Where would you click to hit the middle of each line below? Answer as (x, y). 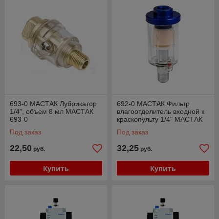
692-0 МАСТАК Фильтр (153, 104)
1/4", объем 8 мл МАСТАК (52, 111)
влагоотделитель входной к (161, 111)
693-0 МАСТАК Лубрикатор (53, 104)
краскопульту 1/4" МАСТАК (160, 119)
